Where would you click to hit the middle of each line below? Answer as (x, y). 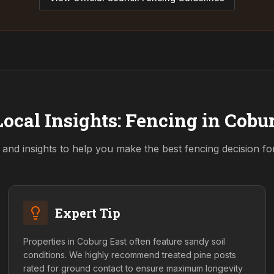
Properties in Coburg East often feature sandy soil (124, 241)
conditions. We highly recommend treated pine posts (130, 255)
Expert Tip (88, 213)
